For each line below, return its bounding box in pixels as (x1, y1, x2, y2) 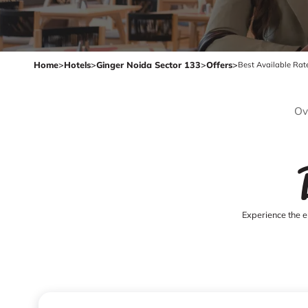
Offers (206, 58, 232, 70)
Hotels (64, 58, 91, 70)
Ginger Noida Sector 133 (96, 58, 201, 70)
